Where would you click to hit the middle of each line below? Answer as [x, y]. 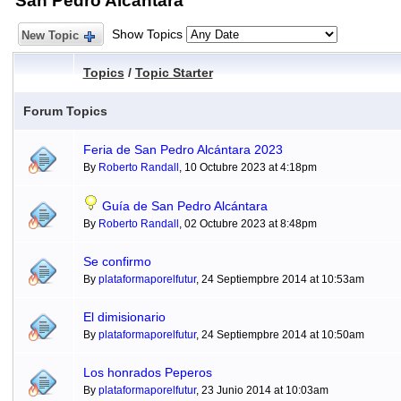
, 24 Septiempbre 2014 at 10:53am [280, 279]
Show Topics [149, 34]
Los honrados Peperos [147, 372]
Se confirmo [117, 261]
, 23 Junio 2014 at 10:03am [262, 390]
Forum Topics [65, 111]
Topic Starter [174, 73]
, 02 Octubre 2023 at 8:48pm [247, 224]
